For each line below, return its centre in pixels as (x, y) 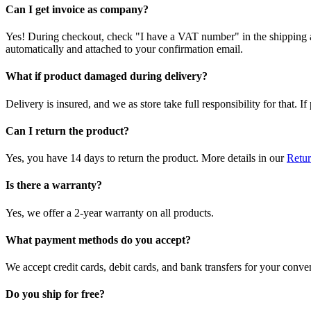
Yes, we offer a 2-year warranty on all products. (110, 212)
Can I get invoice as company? (77, 9)
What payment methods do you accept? (98, 239)
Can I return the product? (67, 131)
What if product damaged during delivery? (107, 76)
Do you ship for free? (55, 294)
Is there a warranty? (54, 185)
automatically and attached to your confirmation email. (124, 49)
